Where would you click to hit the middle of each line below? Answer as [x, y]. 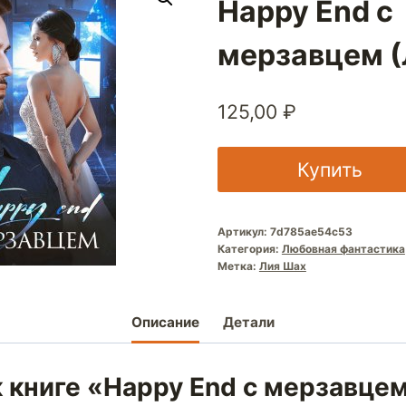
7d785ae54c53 [311, 231]
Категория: [249, 248]
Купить [329, 169]
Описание [166, 323]
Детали [248, 323]
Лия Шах [282, 266]
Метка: [238, 266]
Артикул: [243, 231]
